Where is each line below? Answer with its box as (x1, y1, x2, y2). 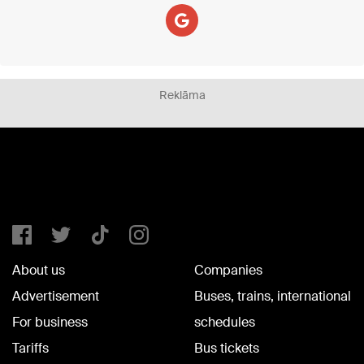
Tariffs (12, 340, 49, 357)
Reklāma (158, 88, 206, 102)
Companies (194, 262, 262, 279)
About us (12, 262, 65, 279)
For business (12, 314, 88, 331)
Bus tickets (194, 340, 259, 357)
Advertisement (12, 288, 99, 305)
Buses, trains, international (194, 288, 351, 305)
